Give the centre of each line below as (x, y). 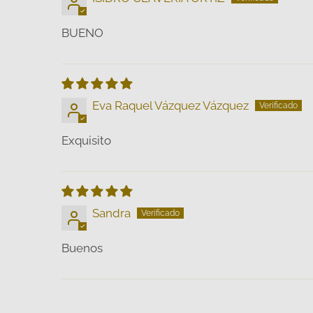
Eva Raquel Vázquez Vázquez (170, 105)
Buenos (82, 248)
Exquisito (86, 140)
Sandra (111, 213)
